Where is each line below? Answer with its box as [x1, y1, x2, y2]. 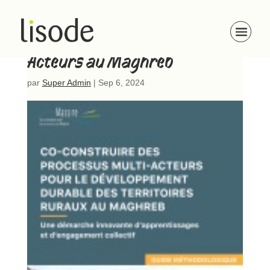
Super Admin [42, 78, 91, 87]
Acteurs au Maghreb [27, 50, 173, 74]
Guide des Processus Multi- [27, 32, 224, 55]
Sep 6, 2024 [98, 78, 145, 87]
